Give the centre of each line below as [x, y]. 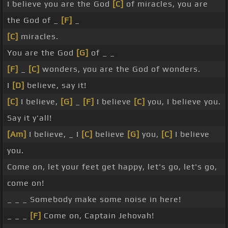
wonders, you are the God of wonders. [120, 69]
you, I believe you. [183, 102]
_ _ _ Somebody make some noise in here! [94, 199]
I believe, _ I [54, 134]
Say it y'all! [30, 118]
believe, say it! [55, 85]
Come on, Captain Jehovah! [98, 216]
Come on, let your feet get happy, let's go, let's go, [112, 167]
